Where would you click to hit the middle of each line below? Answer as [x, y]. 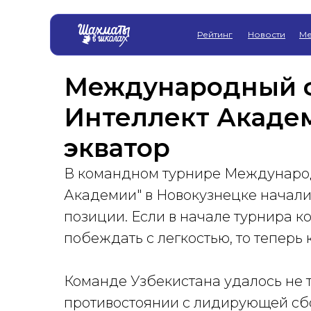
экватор [117, 148]
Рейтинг [215, 34]
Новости [267, 34]
